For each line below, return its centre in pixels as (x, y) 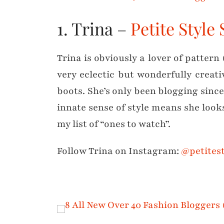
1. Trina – (94, 28)
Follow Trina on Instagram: (119, 151)
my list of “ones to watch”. (114, 124)
